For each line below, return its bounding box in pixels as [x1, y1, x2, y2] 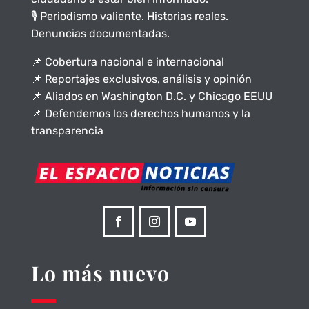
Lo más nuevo [30, 259, 170, 288]
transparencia [30, 124, 103, 138]
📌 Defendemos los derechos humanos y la [30, 107, 250, 121]
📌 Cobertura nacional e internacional [30, 55, 224, 69]
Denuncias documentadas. [30, 27, 170, 41]
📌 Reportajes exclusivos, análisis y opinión [30, 72, 252, 86]
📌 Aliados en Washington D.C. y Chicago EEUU [30, 90, 272, 103]
